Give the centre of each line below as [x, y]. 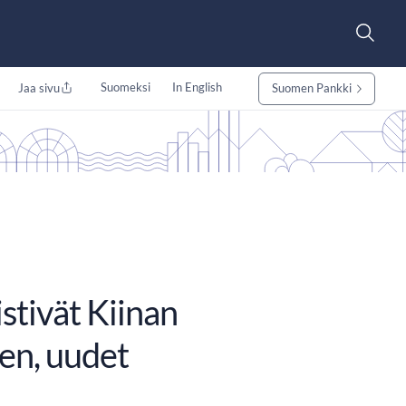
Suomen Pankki [311, 88]
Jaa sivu [39, 88]
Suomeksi [125, 87]
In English [197, 87]
